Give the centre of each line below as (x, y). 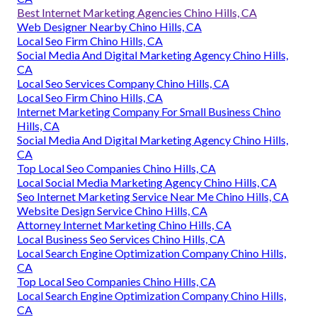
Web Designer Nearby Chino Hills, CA (109, 27)
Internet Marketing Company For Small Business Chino (149, 112)
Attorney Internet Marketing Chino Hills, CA (124, 225)
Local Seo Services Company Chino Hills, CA (123, 83)
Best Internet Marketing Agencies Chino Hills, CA (137, 13)
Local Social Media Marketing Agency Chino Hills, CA (147, 183)
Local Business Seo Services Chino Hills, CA (121, 239)
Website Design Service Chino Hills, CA (112, 211)
